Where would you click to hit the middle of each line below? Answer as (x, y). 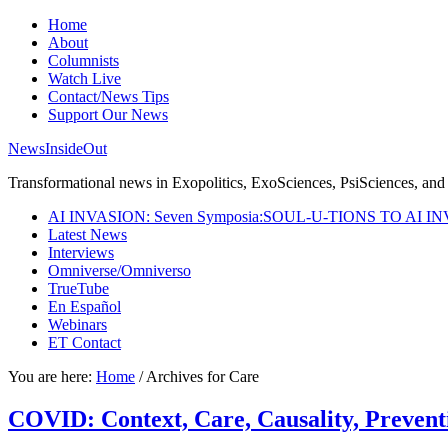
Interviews (81, 252)
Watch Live (84, 78)
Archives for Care (201, 376)
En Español (84, 306)
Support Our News (108, 114)
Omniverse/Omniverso (119, 270)
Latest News (87, 234)
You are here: (52, 376)
